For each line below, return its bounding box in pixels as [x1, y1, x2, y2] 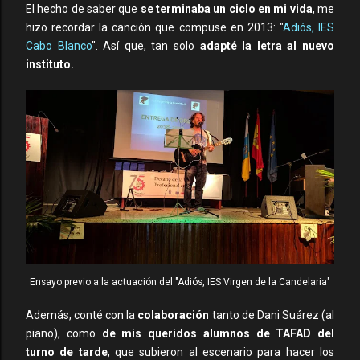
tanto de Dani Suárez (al [209, 309, 335, 321]
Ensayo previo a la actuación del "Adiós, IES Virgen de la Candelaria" [30, 276, 330, 288]
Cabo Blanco [26, 39, 92, 52]
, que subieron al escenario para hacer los [107, 346, 335, 358]
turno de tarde [26, 346, 108, 358]
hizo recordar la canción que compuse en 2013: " [26, 21, 283, 34]
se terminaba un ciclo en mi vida [140, 2, 313, 15]
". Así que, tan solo [91, 39, 200, 52]
